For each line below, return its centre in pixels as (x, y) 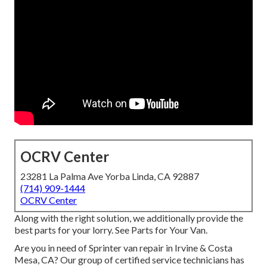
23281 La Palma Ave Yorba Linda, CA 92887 (110, 176)
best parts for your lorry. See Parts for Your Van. (111, 230)
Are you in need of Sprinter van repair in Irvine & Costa (123, 248)
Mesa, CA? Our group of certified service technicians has (129, 260)
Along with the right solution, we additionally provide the (129, 218)
